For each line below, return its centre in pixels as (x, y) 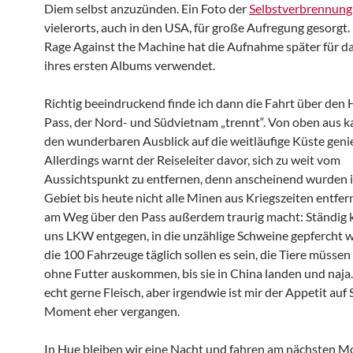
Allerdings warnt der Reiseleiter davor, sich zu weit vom (192, 160)
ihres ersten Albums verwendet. (130, 65)
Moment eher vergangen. (112, 311)
